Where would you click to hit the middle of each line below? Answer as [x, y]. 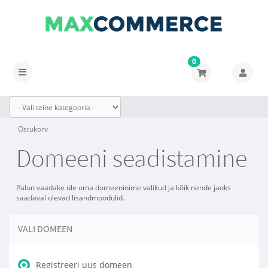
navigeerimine [47, 84]
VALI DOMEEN [45, 229]
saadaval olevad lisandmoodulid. [70, 197]
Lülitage [34, 71]
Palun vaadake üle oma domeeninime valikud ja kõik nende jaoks [124, 187]
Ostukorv [33, 129]
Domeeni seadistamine [132, 158]
